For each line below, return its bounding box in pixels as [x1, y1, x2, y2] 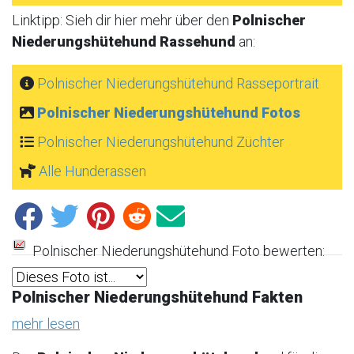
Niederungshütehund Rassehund [12, 33, 235, 51]
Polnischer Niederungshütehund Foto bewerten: [26, 243, 325, 260]
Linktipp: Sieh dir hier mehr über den [12, 12, 232, 29]
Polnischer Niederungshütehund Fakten [12, 288, 303, 307]
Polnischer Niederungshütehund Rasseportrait [37, 75, 319, 92]
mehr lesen [12, 315, 80, 333]
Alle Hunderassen [39, 163, 146, 180]
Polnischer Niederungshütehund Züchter [37, 134, 284, 151]
